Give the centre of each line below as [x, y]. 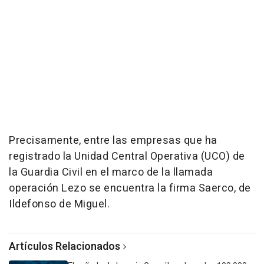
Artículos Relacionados [65, 247]
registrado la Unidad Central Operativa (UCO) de [127, 156]
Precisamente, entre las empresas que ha [113, 141]
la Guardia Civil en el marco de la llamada [111, 172]
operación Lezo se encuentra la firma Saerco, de [130, 188]
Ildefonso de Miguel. [59, 204]
